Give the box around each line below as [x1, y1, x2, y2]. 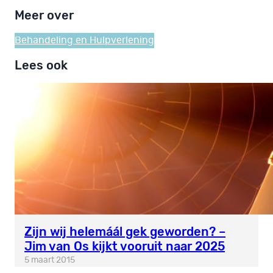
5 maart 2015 [24, 256, 75, 265]
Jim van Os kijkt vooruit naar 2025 [24, 239, 225, 254]
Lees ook [15, 58, 68, 73]
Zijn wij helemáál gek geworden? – [24, 224, 225, 239]
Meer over [15, 8, 74, 23]
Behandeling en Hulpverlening [15, 35, 154, 45]
